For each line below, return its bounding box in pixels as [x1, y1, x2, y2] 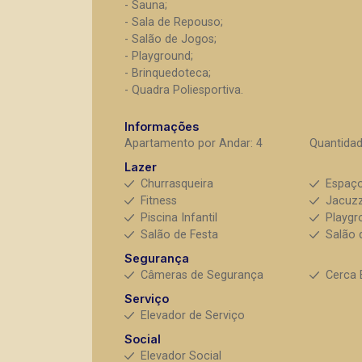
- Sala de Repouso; [124, 15, 223, 29]
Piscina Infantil [141, 211, 217, 225]
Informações [124, 120, 199, 133]
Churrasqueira [141, 177, 213, 191]
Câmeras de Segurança [141, 268, 263, 282]
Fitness [141, 194, 177, 208]
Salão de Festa [141, 228, 218, 242]
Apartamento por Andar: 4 [124, 137, 263, 150]
